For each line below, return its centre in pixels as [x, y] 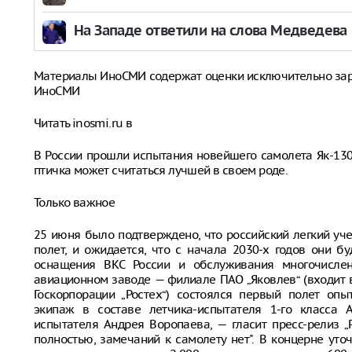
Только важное [75, 202]
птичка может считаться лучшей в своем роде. [161, 170]
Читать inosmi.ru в [83, 123]
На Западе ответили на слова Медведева [211, 31]
